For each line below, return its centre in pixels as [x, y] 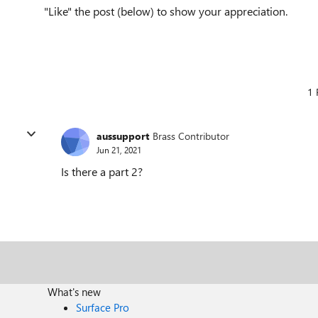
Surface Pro [103, 307]
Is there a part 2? [102, 171]
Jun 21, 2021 [119, 149]
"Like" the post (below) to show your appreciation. [166, 11]
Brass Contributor [191, 136]
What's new [75, 292]
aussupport [123, 136]
